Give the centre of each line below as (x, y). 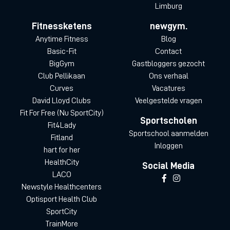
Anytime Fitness (62, 39)
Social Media (168, 165)
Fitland (62, 137)
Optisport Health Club (62, 199)
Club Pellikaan (62, 76)
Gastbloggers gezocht (168, 63)
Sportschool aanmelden (168, 133)
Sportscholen (168, 120)
